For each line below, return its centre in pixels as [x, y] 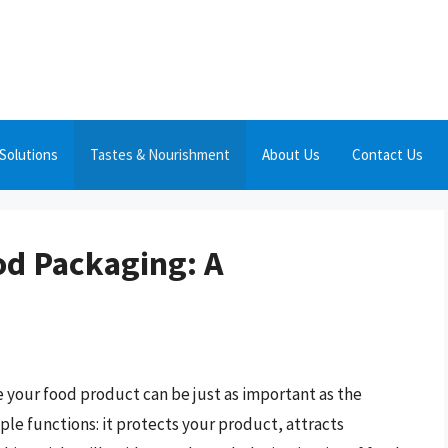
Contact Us [387, 154]
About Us [291, 154]
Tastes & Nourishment [160, 154]
